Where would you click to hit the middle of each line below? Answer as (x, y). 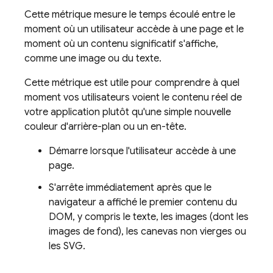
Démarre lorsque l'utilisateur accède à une (142, 151)
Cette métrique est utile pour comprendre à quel (132, 83)
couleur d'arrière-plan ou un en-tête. (105, 127)
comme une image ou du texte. (93, 58)
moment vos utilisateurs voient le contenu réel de (133, 97)
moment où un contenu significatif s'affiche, (121, 44)
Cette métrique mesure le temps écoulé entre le (130, 15)
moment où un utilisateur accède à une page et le (134, 29)
